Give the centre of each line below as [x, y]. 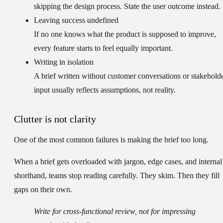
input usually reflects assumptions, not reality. [105, 90]
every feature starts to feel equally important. [103, 48]
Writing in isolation [64, 62]
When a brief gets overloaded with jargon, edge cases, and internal [118, 162]
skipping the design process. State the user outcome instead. [127, 6]
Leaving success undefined [76, 20]
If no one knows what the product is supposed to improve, [125, 34]
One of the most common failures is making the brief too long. [111, 140]
